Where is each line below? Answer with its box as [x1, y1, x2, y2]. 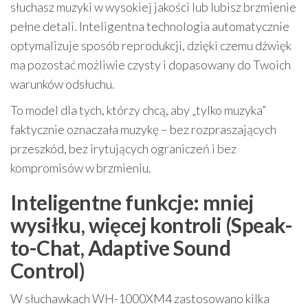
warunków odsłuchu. [10, 76, 115, 91]
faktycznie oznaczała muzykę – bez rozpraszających [10, 122, 276, 137]
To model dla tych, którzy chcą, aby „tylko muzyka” [10, 102, 266, 118]
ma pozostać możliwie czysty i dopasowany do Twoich [10, 57, 291, 72]
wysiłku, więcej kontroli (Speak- [10, 212, 293, 237]
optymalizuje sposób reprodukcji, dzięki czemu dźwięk [10, 38, 291, 53]
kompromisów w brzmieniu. [10, 160, 151, 175]
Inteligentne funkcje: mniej [10, 190, 254, 214]
